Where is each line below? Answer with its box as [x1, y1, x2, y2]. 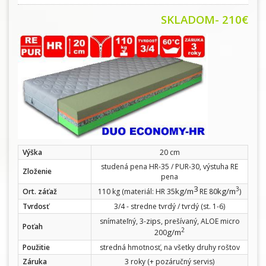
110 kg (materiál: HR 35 [98, 186, 175, 197]
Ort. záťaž [23, 186, 57, 197]
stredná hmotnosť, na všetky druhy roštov [99, 242, 240, 252]
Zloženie [23, 166, 52, 176]
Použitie [23, 242, 50, 252]
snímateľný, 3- [99, 216, 146, 226]
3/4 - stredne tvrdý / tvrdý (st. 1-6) [114, 201, 225, 211]
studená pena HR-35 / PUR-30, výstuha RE [101, 161, 238, 172]
